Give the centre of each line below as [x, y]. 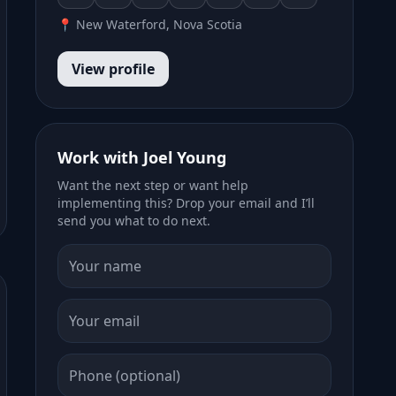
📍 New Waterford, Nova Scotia [150, 24]
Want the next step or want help [153, 185]
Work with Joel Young [142, 157]
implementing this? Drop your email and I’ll [186, 203]
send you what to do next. [134, 221]
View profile [113, 69]
